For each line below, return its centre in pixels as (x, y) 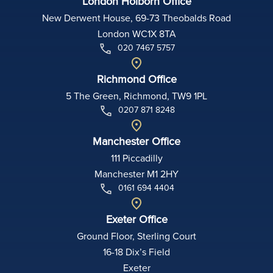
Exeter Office (136, 219)
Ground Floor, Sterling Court (136, 236)
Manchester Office (136, 141)
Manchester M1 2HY (136, 173)
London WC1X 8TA (136, 33)
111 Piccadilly (136, 158)
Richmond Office (136, 79)
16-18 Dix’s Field (136, 251)
